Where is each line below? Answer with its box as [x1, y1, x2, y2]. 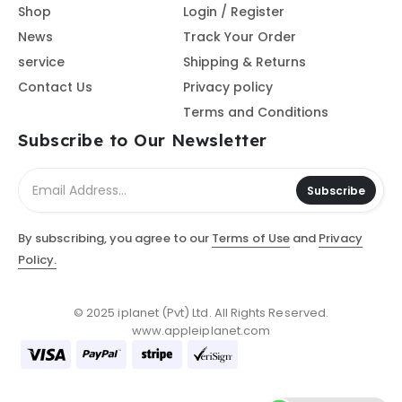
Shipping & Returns [182, 53, 306, 72]
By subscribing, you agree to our [18, 229, 213, 247]
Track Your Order [182, 28, 296, 47]
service [18, 53, 65, 72]
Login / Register [182, 3, 284, 22]
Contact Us [18, 78, 92, 97]
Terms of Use [212, 229, 290, 247]
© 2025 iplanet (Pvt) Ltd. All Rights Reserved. [74, 303, 328, 321]
